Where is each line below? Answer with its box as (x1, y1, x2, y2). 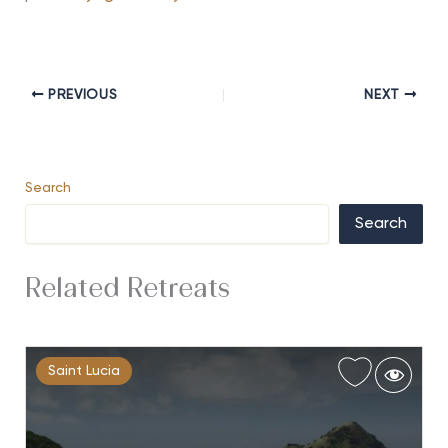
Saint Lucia (47, 364, 120, 379)
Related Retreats (24, 277, 230, 305)
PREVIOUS (44, 88, 118, 103)
